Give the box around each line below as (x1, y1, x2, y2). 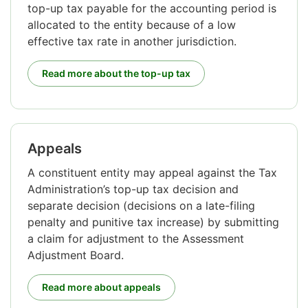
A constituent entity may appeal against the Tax (27, 165, 277, 179)
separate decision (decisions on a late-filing (27, 198, 255, 212)
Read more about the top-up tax (42, 67, 190, 79)
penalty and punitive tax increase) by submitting (27, 214, 279, 229)
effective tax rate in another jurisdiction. (27, 34, 236, 48)
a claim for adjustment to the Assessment (27, 231, 244, 245)
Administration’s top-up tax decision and (27, 181, 239, 196)
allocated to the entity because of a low (27, 17, 236, 32)
